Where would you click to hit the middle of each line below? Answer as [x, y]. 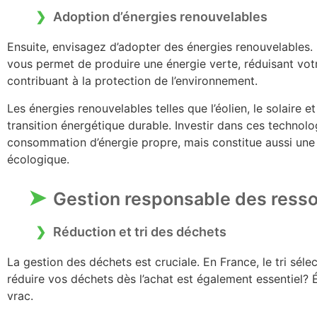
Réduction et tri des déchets [140, 232]
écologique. [38, 159]
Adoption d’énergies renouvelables [160, 17]
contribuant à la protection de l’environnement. [132, 81]
